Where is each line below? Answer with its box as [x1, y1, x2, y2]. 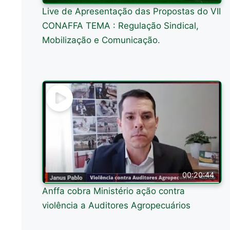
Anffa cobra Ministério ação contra [42, 186, 185, 197]
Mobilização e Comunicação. [42, 34, 160, 45]
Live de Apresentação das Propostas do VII [42, 6, 221, 16]
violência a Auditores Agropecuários [42, 200, 190, 211]
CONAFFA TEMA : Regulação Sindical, [42, 20, 199, 31]
